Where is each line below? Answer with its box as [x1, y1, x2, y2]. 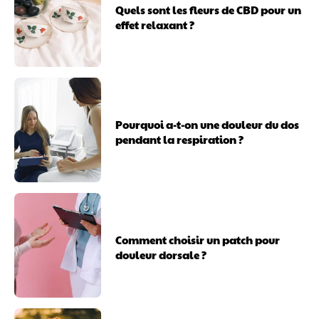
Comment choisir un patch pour [115, 232, 281, 248]
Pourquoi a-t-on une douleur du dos [115, 117, 300, 132]
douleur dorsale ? [115, 247, 207, 263]
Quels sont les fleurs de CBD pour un [115, 1, 302, 17]
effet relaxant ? [115, 16, 195, 32]
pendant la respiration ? [115, 132, 244, 147]
